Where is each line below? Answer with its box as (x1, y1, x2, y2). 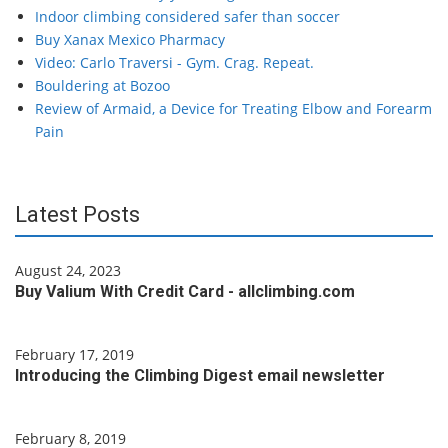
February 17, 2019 (15, 345, 134, 364)
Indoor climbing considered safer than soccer (35, 7, 340, 26)
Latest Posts (15, 202, 140, 227)
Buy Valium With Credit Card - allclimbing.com (15, 282, 355, 301)
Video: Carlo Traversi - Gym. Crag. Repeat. (35, 53, 314, 72)
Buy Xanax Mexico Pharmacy (35, 30, 225, 49)
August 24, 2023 (15, 261, 121, 280)
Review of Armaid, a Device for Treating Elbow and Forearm (35, 99, 432, 118)
